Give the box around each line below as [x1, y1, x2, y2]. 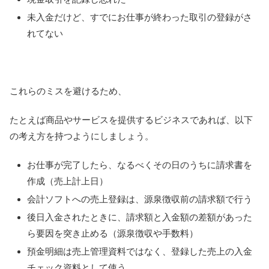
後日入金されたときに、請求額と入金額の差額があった [27, 212, 252, 223]
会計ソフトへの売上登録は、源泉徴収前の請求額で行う [27, 194, 252, 205]
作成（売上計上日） [27, 176, 108, 187]
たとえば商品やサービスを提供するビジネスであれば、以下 [10, 115, 253, 125]
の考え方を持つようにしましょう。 [10, 131, 154, 142]
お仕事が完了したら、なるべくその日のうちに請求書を [27, 160, 252, 171]
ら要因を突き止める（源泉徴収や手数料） [27, 228, 198, 239]
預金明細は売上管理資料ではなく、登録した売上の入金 [27, 246, 252, 257]
